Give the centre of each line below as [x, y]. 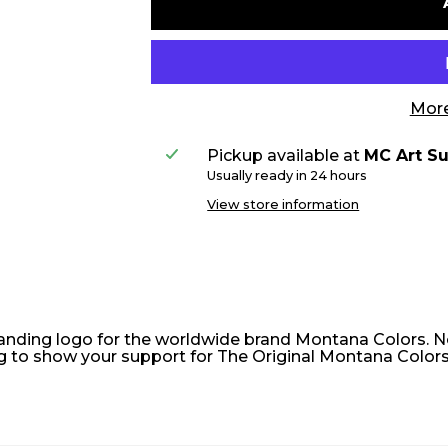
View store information [283, 204]
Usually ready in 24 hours [287, 175]
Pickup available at [286, 155]
